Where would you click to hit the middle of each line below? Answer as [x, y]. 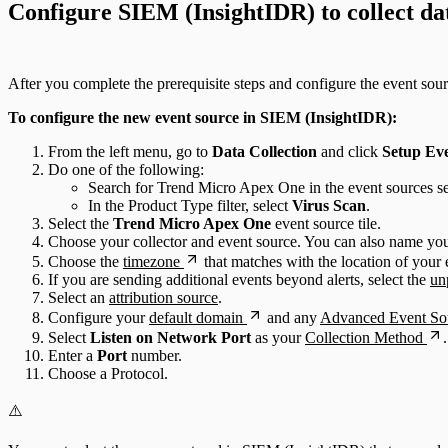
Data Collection [264, 152]
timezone [151, 262]
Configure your [98, 318]
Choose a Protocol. [108, 374]
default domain [196, 318]
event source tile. [326, 224]
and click [349, 152]
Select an [78, 298]
